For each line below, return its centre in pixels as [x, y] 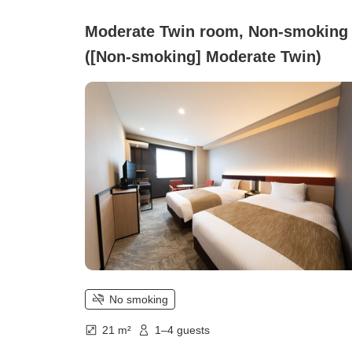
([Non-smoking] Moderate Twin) [203, 56]
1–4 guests [182, 330]
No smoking [139, 299]
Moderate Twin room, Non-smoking [216, 31]
